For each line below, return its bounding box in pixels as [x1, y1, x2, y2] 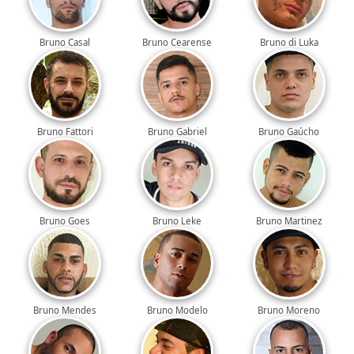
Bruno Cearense [142, 36, 212, 48]
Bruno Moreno [258, 304, 321, 317]
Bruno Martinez [256, 215, 322, 228]
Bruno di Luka [259, 36, 318, 48]
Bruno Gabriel [147, 125, 207, 137]
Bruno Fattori [36, 125, 93, 137]
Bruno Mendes [33, 304, 97, 317]
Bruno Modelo [146, 304, 208, 317]
